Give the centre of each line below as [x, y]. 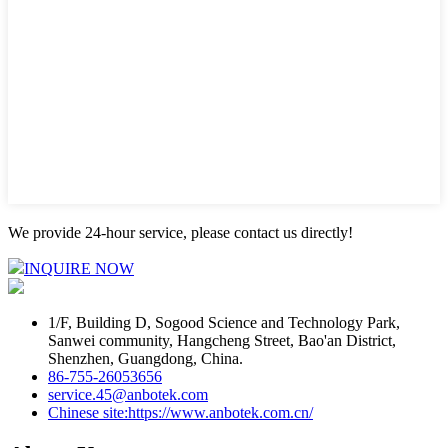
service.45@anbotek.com [128, 394]
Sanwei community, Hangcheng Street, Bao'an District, [222, 340]
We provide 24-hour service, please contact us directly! [180, 232]
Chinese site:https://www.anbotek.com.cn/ [180, 412]
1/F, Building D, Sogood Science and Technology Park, [224, 322]
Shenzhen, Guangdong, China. [145, 358]
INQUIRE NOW [79, 268]
